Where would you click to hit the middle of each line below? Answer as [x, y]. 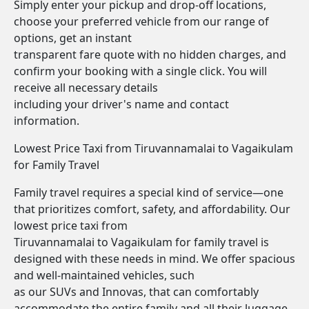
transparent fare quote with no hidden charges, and [150, 54]
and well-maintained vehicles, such [104, 275]
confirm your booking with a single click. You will [140, 71]
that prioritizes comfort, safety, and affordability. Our [152, 209]
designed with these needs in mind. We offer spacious [154, 259]
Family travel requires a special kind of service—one [149, 192]
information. [47, 121]
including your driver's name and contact [121, 104]
